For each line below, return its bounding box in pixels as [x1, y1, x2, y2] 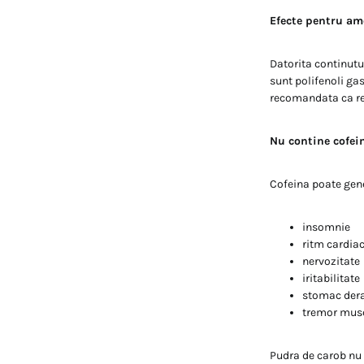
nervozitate [302, 253, 360, 268]
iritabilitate [302, 271, 360, 285]
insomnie [302, 219, 350, 234]
